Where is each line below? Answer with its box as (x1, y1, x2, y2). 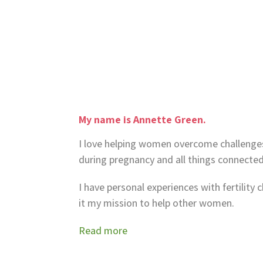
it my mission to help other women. (79, 196, 237, 210)
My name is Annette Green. (79, 113, 207, 127)
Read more (79, 224, 128, 238)
